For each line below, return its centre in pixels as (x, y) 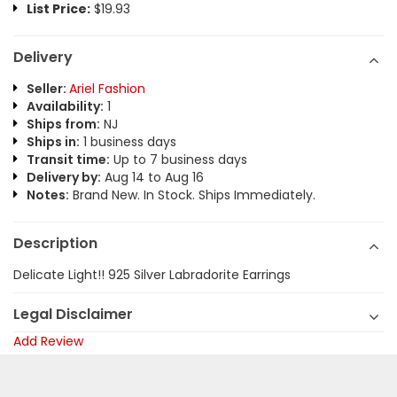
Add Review (48, 341)
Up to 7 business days (179, 160)
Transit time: (68, 160)
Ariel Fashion (107, 89)
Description (55, 243)
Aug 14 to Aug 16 (152, 177)
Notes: (48, 195)
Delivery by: (64, 177)
